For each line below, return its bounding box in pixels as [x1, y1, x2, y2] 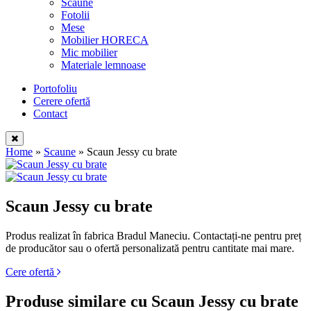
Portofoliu [33, 83, 77, 94]
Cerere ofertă [33, 95, 90, 107]
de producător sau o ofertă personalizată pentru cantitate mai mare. [6, 242, 294, 254]
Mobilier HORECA [61, 34, 149, 46]
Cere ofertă [6, 265, 57, 278]
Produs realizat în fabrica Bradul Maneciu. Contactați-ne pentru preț [6, 229, 301, 242]
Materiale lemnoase [61, 59, 146, 71]
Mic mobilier [61, 47, 117, 58]
